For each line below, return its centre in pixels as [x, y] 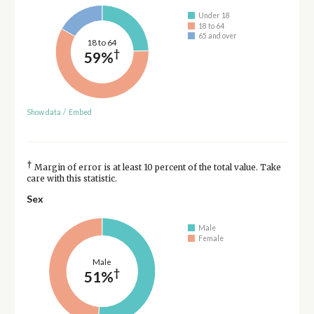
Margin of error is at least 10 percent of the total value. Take [156, 168]
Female [211, 238]
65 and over [218, 36]
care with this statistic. [71, 179]
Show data [43, 112]
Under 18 [214, 16]
